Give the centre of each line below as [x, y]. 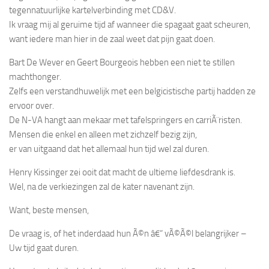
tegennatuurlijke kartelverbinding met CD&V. [92, 10]
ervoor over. [32, 105]
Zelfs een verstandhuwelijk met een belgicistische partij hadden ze [132, 91]
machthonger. [35, 77]
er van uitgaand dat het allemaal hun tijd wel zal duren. [109, 149]
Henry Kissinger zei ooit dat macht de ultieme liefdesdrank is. [122, 172]
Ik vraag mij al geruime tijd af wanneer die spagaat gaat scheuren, [130, 24]
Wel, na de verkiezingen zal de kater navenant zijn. [102, 186]
